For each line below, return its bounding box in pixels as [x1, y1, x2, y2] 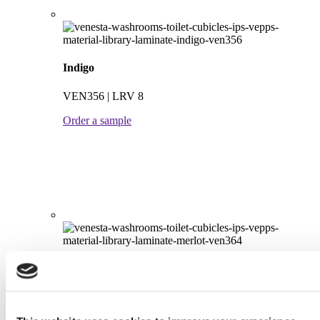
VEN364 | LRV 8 [63, 290, 144, 303]
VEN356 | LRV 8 [63, 89, 144, 102]
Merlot [63, 261, 96, 274]
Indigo [63, 61, 94, 74]
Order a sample [63, 114, 131, 126]
